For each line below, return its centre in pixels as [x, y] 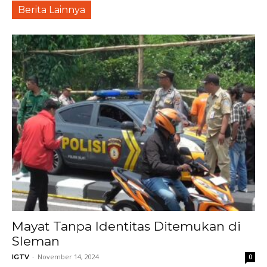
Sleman [36, 241]
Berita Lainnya [52, 10]
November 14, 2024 [68, 257]
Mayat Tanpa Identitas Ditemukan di [126, 226]
